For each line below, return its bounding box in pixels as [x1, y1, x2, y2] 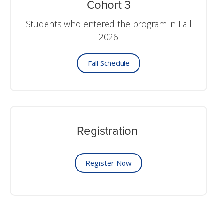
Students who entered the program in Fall [25, 18, 192, 30]
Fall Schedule [87, 58, 130, 68]
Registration [77, 124, 140, 138]
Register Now [85, 158, 132, 168]
